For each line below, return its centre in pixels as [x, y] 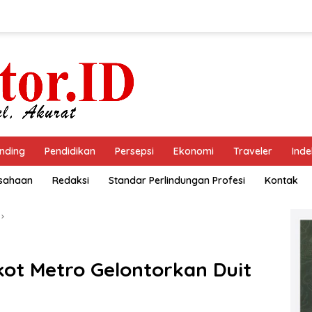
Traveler [253, 151]
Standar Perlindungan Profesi [177, 180]
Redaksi [71, 180]
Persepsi [134, 151]
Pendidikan [70, 151]
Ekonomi [194, 151]
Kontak [281, 180]
